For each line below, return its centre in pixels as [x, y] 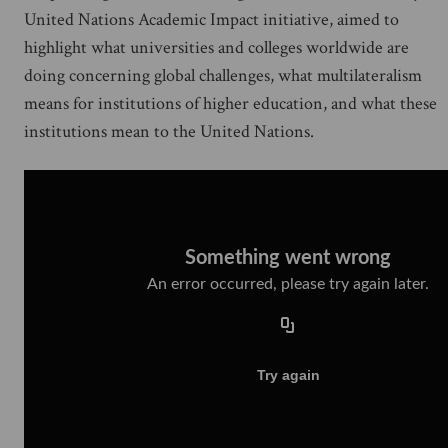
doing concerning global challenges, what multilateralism [223, 75]
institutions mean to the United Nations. [169, 131]
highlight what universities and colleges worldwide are [216, 47]
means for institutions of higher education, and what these [230, 103]
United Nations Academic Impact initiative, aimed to [211, 19]
